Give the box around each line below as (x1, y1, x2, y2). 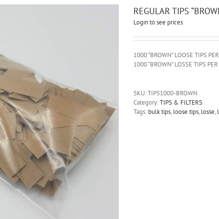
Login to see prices (133, 18, 183, 26)
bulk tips (148, 108, 171, 116)
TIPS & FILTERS (159, 98, 202, 107)
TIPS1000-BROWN (147, 89, 197, 97)
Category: (133, 98, 160, 107)
